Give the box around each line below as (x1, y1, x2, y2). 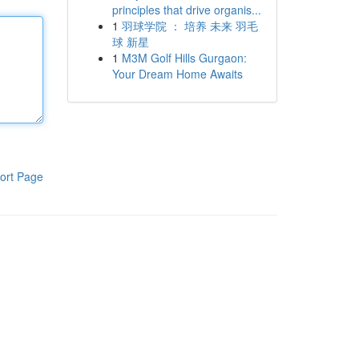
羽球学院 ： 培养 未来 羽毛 (121, 18, 258, 34)
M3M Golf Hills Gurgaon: (121, 50, 247, 66)
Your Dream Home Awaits (111, 66, 243, 82)
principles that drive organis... (111, 2, 261, 18)
